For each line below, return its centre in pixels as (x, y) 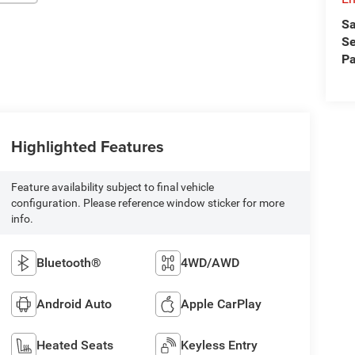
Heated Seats (74, 345)
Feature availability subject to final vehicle (112, 187)
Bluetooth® (69, 263)
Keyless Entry (219, 345)
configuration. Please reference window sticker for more (147, 203)
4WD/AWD (210, 263)
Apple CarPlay (221, 304)
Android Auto (74, 304)
